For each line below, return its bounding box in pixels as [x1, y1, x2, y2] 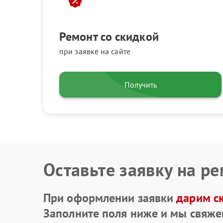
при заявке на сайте [59, 46, 130, 56]
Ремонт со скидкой [59, 29, 159, 44]
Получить [124, 80, 157, 90]
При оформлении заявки [43, 190, 177, 206]
